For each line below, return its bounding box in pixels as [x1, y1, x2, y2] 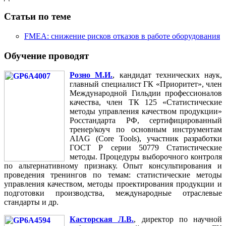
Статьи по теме [4, 11, 71, 22]
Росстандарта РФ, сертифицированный [70, 116, 222, 125]
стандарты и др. [4, 198, 61, 207]
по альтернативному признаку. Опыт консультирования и [4, 161, 222, 171]
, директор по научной [134, 215, 222, 224]
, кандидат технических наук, [112, 71, 222, 80]
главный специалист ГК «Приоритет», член [70, 80, 222, 89]
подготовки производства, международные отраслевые [4, 189, 222, 198]
